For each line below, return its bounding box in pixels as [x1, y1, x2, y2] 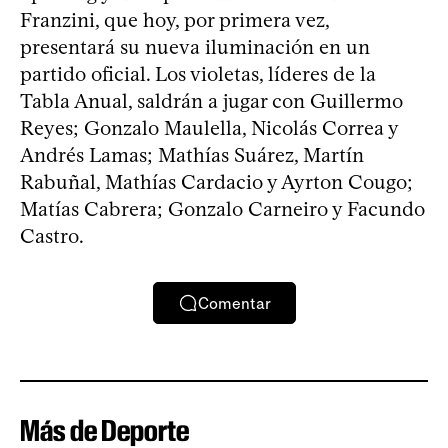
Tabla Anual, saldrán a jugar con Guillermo [20, 89, 403, 113]
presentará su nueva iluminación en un [20, 35, 370, 59]
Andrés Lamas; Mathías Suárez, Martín [20, 143, 364, 167]
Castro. [20, 224, 84, 248]
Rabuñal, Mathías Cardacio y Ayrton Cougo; [20, 170, 413, 194]
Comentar [197, 293, 271, 313]
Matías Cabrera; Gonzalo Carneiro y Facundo [20, 197, 425, 221]
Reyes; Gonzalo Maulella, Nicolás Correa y [20, 116, 398, 140]
